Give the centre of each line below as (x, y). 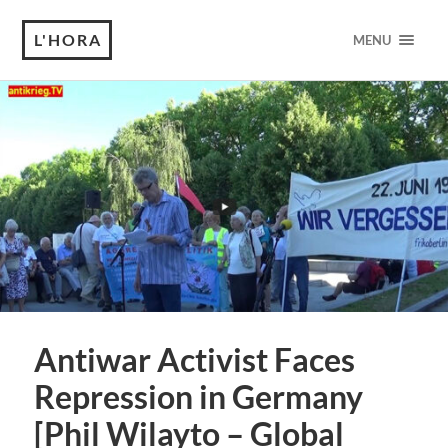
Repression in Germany (198, 397)
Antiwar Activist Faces (194, 360)
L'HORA (68, 39)
